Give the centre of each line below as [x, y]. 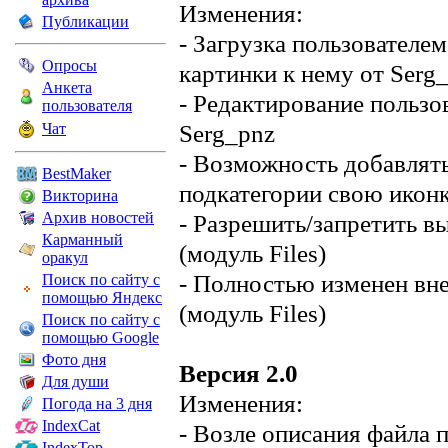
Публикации [85, 21]
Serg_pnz [227, 133]
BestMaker [76, 173]
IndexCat [71, 425]
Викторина [80, 195]
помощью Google [100, 337]
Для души [75, 381]
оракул [65, 257]
